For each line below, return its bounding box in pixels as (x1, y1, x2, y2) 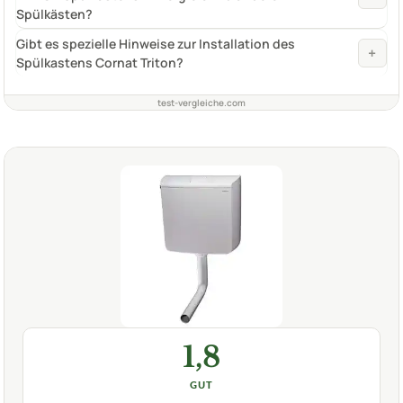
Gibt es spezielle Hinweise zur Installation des (16, 34, 295, 52)
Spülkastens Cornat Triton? (16, 53, 184, 71)
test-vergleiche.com (157, 95, 246, 109)
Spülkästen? (16, 4, 93, 22)
